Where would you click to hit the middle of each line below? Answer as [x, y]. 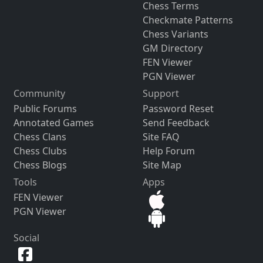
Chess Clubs [40, 151]
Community [39, 94]
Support [161, 94]
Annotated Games [53, 123]
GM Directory [172, 48]
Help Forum [168, 151]
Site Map [162, 165]
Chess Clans [40, 137]
